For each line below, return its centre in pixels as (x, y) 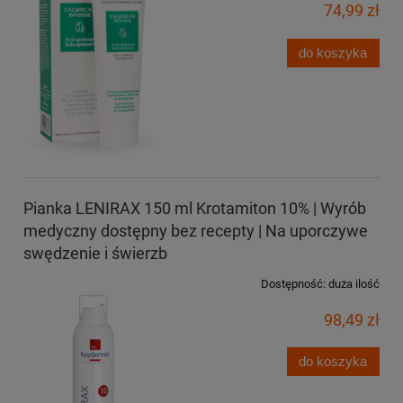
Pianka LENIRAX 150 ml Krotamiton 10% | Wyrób (195, 208)
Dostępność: (293, 284)
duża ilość (354, 284)
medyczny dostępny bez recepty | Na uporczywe (196, 231)
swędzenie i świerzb (95, 253)
